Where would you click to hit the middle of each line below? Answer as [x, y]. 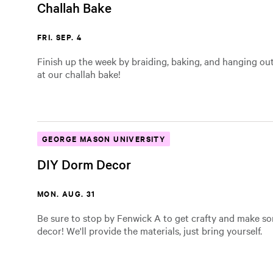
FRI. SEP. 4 [60, 37]
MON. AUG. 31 [66, 193]
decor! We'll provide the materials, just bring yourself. [150, 230]
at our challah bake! [79, 74]
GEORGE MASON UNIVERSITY [104, 139]
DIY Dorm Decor [84, 164]
